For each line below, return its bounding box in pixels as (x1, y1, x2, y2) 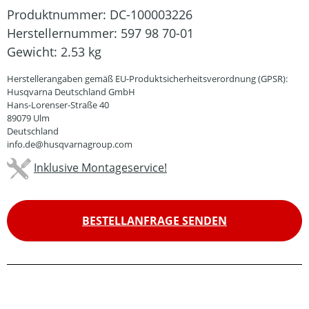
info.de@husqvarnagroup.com (7, 138, 132, 150)
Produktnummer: (7, 6, 110, 23)
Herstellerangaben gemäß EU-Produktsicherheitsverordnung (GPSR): (7, 72, 288, 85)
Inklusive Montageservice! (34, 159, 167, 175)
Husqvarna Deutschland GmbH (7, 86, 135, 98)
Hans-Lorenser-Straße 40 (7, 99, 109, 111)
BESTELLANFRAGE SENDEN (82, 213, 227, 228)
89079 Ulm (7, 112, 50, 124)
